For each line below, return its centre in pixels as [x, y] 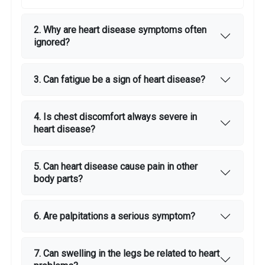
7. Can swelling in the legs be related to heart [127, 254]
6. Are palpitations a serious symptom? [114, 216]
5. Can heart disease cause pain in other [116, 167]
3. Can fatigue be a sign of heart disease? [119, 80]
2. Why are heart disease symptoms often [120, 30]
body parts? [58, 179]
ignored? [52, 43]
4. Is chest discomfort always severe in [115, 117]
